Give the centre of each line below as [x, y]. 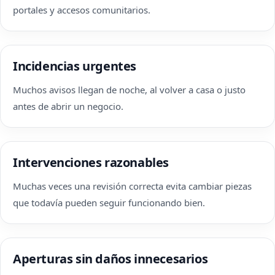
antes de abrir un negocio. [68, 106]
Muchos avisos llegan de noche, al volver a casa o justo [129, 90]
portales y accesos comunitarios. [82, 10]
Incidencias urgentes [75, 66]
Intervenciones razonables [91, 162]
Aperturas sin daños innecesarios [110, 259]
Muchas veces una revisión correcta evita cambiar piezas [132, 186]
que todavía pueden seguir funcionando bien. [109, 203]
